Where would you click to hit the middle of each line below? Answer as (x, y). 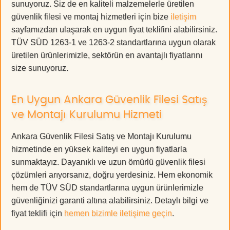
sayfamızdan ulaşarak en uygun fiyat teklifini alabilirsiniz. (114, 30)
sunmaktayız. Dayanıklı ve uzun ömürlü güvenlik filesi (108, 162)
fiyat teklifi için (38, 214)
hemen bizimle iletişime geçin (118, 214)
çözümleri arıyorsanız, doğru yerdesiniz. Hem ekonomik (112, 175)
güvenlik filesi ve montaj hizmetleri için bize (91, 17)
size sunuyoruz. (40, 68)
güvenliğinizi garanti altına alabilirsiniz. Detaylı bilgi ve (110, 201)
